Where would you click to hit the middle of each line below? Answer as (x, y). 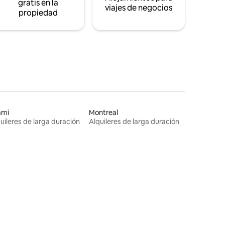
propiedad (38, 13)
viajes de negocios (139, 8)
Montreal (104, 112)
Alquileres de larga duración (134, 121)
